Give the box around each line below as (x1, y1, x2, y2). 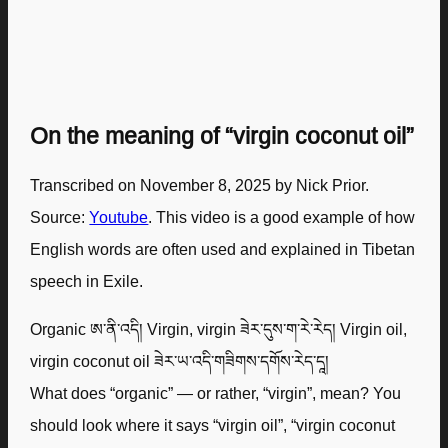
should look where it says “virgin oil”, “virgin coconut (30, 415, 396, 434)
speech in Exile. (30, 271, 144, 290)
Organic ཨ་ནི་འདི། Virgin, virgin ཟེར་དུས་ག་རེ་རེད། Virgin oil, (30, 319, 408, 338)
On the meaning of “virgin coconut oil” (30, 122, 415, 149)
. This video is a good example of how (148, 207, 416, 226)
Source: (30, 207, 90, 226)
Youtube (89, 207, 149, 226)
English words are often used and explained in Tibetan (30, 239, 416, 258)
